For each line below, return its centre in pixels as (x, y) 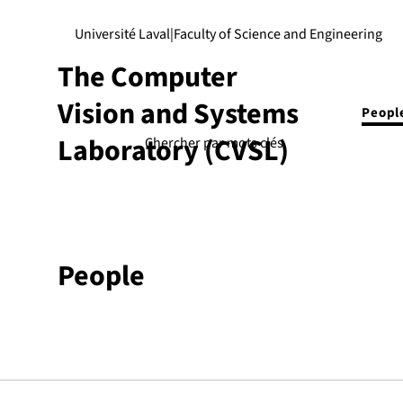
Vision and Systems (178, 114)
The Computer (148, 77)
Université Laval (122, 34)
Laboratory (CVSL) (176, 151)
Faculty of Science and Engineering (278, 34)
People (101, 276)
